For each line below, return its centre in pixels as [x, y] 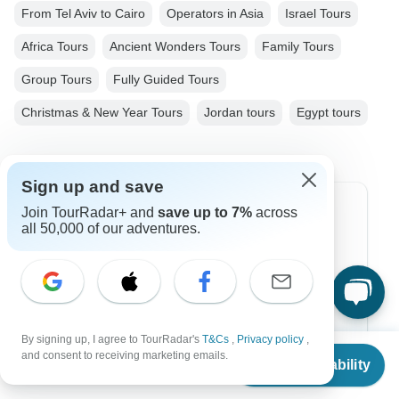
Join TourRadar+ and [90, 212]
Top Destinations [113, 213]
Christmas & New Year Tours [102, 113]
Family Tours [298, 47]
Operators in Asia [215, 14]
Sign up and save [93, 187]
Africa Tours [55, 47]
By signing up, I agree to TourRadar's [112, 339]
